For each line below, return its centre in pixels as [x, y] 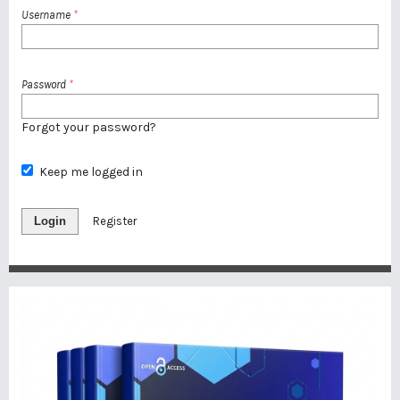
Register [115, 221]
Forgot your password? [89, 127]
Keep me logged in [91, 172]
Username [47, 15]
